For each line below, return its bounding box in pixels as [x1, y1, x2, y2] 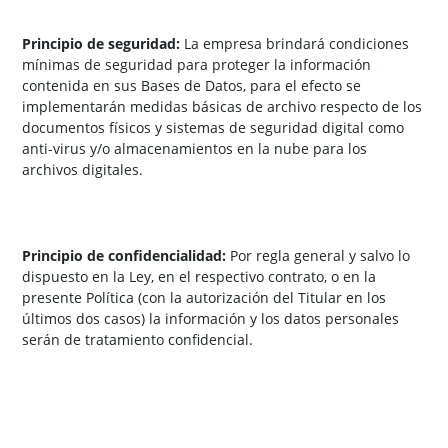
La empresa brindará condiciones [180, 34, 409, 54]
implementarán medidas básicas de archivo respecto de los [22, 97, 422, 117]
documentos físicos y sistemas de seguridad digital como [22, 118, 404, 138]
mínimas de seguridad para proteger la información [22, 55, 371, 75]
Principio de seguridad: [22, 34, 180, 54]
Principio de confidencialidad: [22, 246, 226, 266]
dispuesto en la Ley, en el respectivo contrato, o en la [22, 267, 376, 287]
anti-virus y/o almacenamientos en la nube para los [22, 139, 367, 159]
